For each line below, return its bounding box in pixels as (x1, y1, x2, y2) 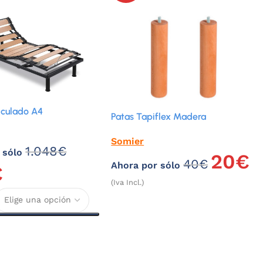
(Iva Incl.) (111, 177, 144, 187)
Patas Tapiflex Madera (111, 110, 207, 122)
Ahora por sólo (111, 159, 184, 171)
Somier (111, 135, 144, 147)
